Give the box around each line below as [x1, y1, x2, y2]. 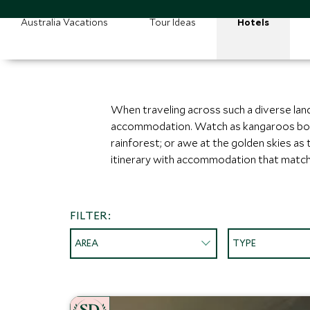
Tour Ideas [149, 16, 196, 28]
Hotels [237, 16, 269, 28]
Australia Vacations [21, 16, 108, 28]
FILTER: [69, 208, 111, 222]
